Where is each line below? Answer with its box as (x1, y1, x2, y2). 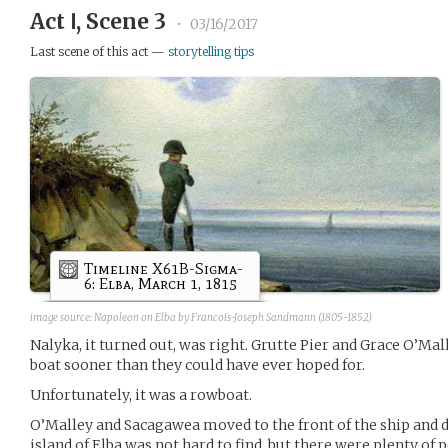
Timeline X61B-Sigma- (84, 258, 243, 278)
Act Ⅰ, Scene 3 (30, 8, 171, 35)
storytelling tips (168, 44, 254, 59)
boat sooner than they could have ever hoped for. (30, 355, 365, 374)
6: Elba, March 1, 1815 (84, 273, 237, 293)
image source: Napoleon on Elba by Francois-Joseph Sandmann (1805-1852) (30, 310, 372, 324)
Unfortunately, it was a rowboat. (30, 385, 252, 404)
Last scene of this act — (30, 44, 168, 59)
